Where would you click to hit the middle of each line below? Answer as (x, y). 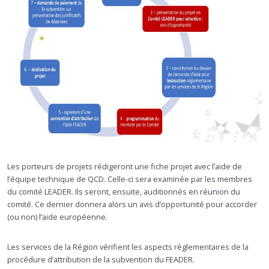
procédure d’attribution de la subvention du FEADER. (101, 260)
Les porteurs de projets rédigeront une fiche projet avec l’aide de (125, 167)
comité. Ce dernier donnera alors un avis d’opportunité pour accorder (132, 204)
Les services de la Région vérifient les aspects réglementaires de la (128, 247)
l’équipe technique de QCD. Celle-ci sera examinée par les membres (130, 179)
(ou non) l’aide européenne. (57, 217)
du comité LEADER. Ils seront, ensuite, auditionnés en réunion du (124, 192)
